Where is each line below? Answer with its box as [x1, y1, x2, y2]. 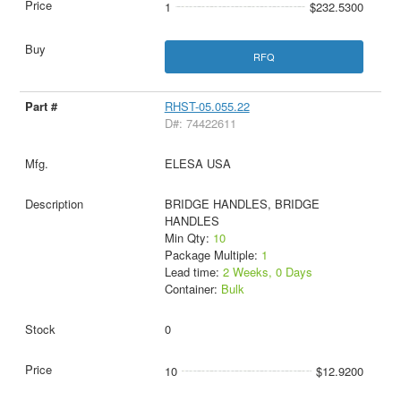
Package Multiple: [164, 246, 261, 264]
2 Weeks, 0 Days [222, 263, 312, 281]
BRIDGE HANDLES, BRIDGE [164, 195, 320, 213]
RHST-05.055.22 [164, 98, 250, 115]
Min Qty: [164, 229, 213, 247]
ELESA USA [164, 155, 231, 173]
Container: [164, 280, 221, 298]
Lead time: [164, 263, 223, 281]
